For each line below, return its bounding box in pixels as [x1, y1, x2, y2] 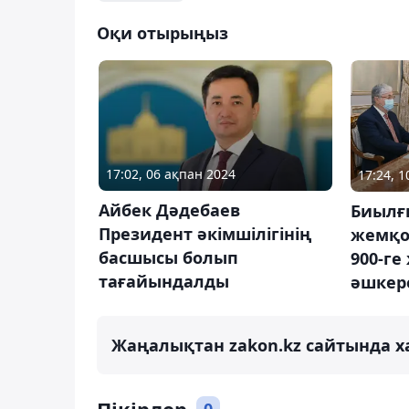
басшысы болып [99, 246, 238, 269]
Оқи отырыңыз [97, 21, 228, 44]
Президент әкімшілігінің [99, 223, 311, 246]
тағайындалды [99, 270, 229, 293]
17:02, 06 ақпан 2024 [106, 165, 236, 184]
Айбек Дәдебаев [99, 199, 240, 222]
